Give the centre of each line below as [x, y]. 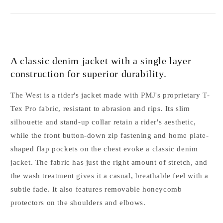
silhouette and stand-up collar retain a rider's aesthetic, [103, 122]
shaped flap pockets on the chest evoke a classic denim [104, 149]
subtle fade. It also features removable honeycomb [96, 189]
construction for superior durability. [89, 74]
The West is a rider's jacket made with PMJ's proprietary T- [110, 95]
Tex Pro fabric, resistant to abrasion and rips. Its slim [100, 108]
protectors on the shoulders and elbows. [78, 202]
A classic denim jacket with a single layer [101, 61]
